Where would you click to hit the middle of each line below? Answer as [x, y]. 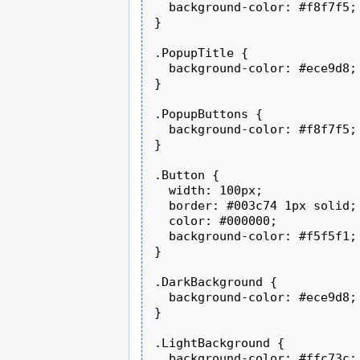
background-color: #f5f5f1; [256, 236]
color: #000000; [216, 221]
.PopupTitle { [202, 53]
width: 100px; [209, 190]
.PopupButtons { [209, 114]
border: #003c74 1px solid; [256, 205]
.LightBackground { [220, 343]
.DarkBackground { [216, 282]
